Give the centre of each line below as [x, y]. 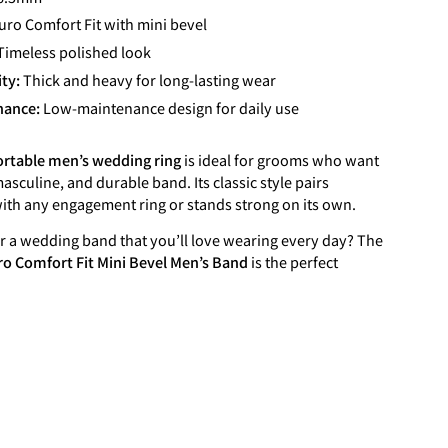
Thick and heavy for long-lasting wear [148, 79]
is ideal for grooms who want [280, 159]
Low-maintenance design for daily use [170, 107]
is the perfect [293, 262]
